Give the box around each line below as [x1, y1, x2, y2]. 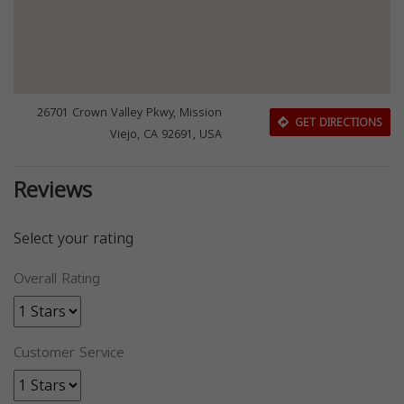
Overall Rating [14, 265, 100, 291]
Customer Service [14, 339, 124, 365]
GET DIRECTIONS [290, 113, 382, 133]
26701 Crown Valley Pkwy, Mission [37, 101, 223, 124]
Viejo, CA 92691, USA [110, 123, 223, 145]
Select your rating [14, 224, 133, 252]
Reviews [14, 169, 92, 211]
